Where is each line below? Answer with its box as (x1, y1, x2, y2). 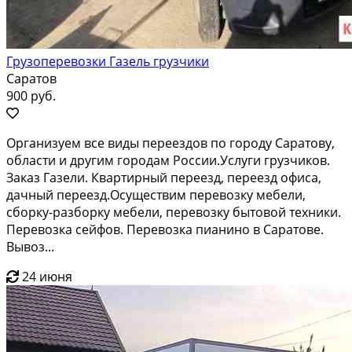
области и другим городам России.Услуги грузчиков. (6, 151, 330, 169)
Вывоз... (6, 237, 54, 255)
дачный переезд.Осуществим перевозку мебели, (6, 185, 306, 203)
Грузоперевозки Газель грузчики (6, 52, 209, 70)
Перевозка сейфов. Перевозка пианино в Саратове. (6, 220, 324, 238)
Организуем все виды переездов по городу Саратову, (6, 134, 335, 152)
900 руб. (6, 86, 56, 104)
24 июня (22, 267, 72, 285)
